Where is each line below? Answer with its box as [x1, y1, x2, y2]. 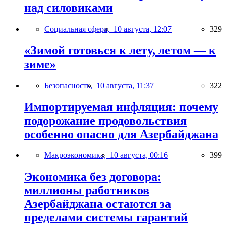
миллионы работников [24, 184, 149, 197]
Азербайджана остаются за [24, 197, 171, 211]
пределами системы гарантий [24, 211, 188, 224]
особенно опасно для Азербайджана [24, 127, 218, 141]
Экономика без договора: [24, 170, 161, 184]
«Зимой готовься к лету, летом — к [24, 43, 216, 57]
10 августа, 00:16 [110, 151, 168, 160]
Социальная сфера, [44, 24, 114, 33]
